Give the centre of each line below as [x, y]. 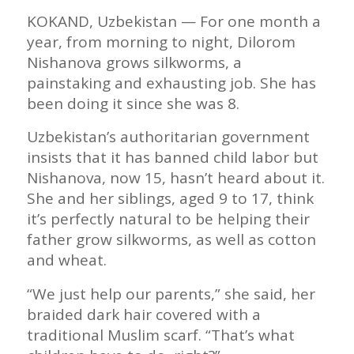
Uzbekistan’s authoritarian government [168, 137]
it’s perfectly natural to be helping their [168, 219]
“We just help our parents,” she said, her [171, 294]
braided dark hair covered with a [143, 314]
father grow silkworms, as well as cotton [171, 240]
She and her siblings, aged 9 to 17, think [170, 199]
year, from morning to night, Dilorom [161, 42]
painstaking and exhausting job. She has [171, 83]
